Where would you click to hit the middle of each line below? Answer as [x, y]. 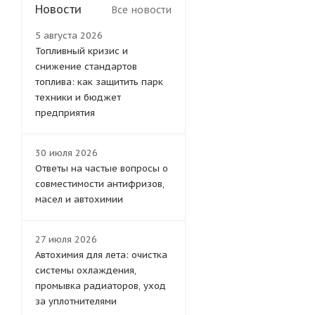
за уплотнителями [76, 302]
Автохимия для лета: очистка [101, 255]
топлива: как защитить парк [99, 82]
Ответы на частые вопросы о [102, 169]
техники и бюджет [78, 98]
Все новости [141, 10]
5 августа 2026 [69, 36]
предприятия [65, 113]
